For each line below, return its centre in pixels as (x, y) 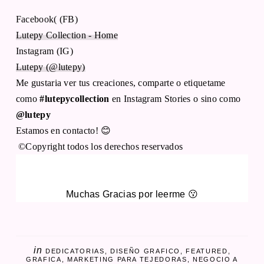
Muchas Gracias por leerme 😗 (132, 194)
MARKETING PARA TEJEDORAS (127, 259)
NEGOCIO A (215, 259)
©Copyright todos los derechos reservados (101, 146)
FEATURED (207, 251)
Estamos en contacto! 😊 (63, 130)
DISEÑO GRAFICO (146, 251)
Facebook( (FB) (47, 19)
